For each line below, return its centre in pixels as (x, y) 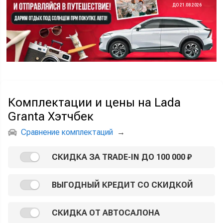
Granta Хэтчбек (51, 116)
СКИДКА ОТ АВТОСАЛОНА (106, 213)
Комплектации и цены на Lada (94, 102)
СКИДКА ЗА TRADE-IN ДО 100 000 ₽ (122, 157)
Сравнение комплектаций (67, 132)
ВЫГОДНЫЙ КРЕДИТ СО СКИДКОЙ (122, 185)
